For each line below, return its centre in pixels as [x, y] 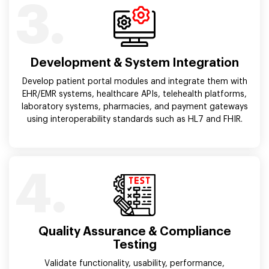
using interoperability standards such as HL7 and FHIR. [134, 119]
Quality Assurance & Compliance [134, 231]
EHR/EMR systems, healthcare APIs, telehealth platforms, [134, 94]
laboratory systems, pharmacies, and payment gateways [134, 107]
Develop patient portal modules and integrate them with [134, 81]
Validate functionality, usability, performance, [134, 263]
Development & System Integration [134, 63]
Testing [134, 245]
